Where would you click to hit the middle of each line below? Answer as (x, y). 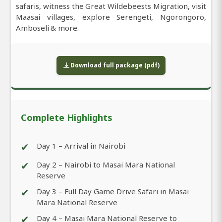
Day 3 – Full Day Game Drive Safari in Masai (113, 191)
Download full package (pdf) (115, 65)
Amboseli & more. (47, 28)
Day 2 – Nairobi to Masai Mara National (106, 164)
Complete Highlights (67, 117)
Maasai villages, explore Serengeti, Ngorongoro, (111, 17)
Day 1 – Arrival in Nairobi (81, 145)
